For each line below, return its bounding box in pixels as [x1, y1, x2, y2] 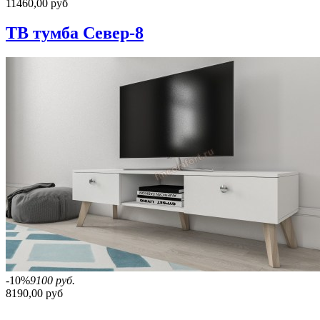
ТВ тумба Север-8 [6, 24, 144, 43]
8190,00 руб [6, 287, 63, 300]
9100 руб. [30, 274, 75, 287]
